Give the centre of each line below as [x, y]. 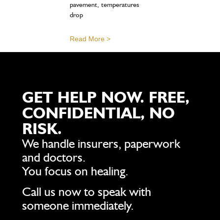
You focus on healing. [75, 170]
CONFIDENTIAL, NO [98, 112]
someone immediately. [78, 205]
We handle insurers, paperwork [101, 143]
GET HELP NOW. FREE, [106, 97]
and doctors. [54, 157]
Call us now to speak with [86, 192]
